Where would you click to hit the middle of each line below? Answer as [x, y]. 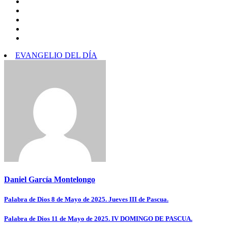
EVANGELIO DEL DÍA [56, 55]
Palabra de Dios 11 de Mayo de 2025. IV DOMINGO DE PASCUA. [98, 218]
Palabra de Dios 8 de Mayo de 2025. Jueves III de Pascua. [86, 199]
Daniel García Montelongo [50, 179]
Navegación [34, 201]
